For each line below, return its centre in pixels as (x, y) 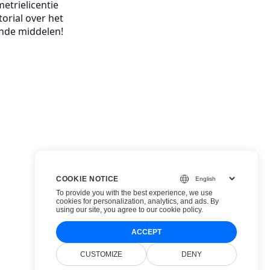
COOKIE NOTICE (88, 179)
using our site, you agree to (101, 210)
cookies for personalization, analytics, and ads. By (137, 201)
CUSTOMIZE (101, 254)
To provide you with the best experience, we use (134, 193)
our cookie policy (174, 210)
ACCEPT (146, 232)
